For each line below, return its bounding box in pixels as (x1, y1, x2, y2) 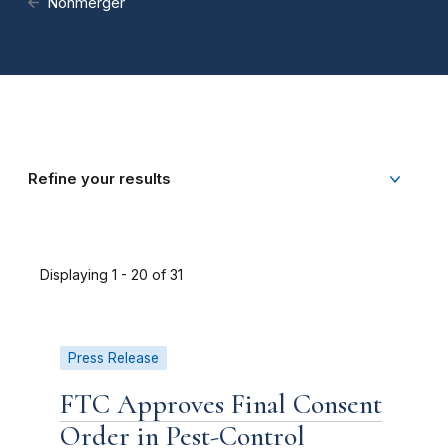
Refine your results (28, 170, 171, 188)
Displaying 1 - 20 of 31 (40, 266, 183, 283)
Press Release (68, 350, 159, 366)
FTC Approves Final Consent (60, 387, 382, 421)
